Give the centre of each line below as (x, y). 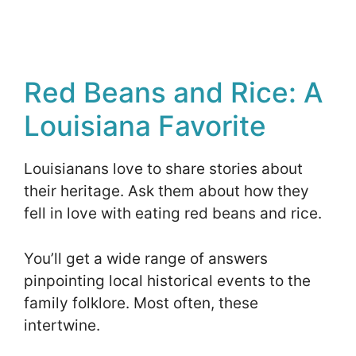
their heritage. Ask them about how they (166, 192)
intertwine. (64, 325)
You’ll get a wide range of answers (146, 258)
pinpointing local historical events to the (167, 281)
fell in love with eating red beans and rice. (175, 214)
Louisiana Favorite (145, 126)
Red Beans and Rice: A (174, 93)
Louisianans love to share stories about (163, 169)
